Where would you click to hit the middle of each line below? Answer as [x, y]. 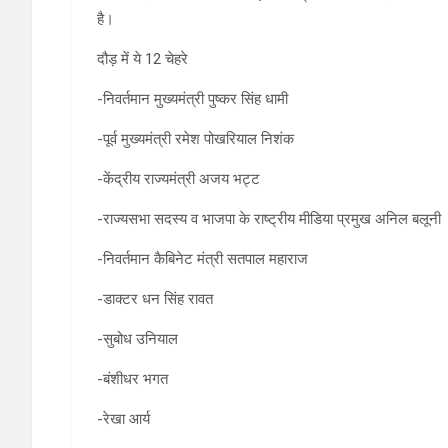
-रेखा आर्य [123, 419]
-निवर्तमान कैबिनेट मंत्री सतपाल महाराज [202, 259]
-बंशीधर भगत [132, 379]
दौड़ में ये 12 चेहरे [142, 59]
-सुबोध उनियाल [137, 339]
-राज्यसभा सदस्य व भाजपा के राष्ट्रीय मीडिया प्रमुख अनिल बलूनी [269, 219]
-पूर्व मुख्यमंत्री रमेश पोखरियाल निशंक [195, 139]
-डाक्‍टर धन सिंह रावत [155, 299]
